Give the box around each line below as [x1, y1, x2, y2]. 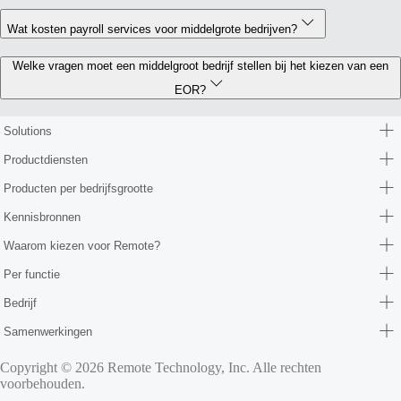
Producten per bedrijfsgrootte [4, 181, 153, 195]
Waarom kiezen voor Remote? [4, 238, 160, 252]
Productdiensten [4, 152, 88, 166]
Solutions [4, 124, 52, 138]
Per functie [4, 267, 60, 281]
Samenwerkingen [4, 324, 92, 338]
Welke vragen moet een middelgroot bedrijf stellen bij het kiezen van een [13, 59, 388, 73]
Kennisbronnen [4, 209, 81, 224]
